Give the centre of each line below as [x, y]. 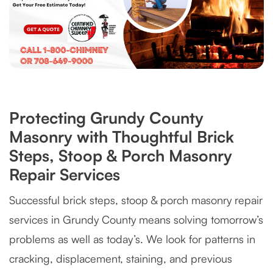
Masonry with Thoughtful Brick [122, 137]
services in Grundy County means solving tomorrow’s [136, 220]
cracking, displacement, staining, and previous [121, 259]
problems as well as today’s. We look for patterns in [132, 239]
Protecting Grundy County [106, 118]
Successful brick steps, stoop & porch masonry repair [136, 200]
